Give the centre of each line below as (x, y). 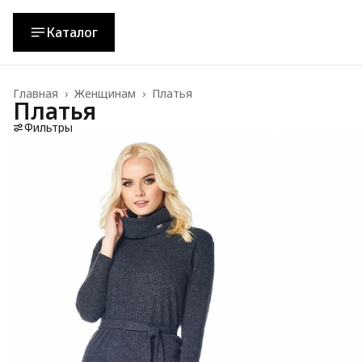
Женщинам (105, 93)
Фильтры (48, 127)
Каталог (72, 32)
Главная (36, 93)
